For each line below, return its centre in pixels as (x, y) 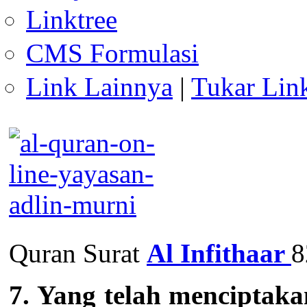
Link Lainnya (99, 87)
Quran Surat (78, 254)
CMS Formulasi (112, 53)
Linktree (72, 20)
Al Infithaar (219, 254)
